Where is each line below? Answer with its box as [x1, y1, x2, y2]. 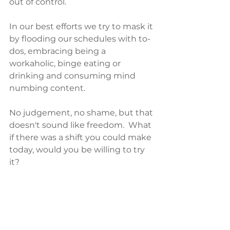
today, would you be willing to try [9, 145, 147, 155]
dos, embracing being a [9, 46, 108, 56]
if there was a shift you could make [9, 132, 154, 142]
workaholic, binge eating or [9, 59, 123, 68]
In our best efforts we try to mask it [9, 22, 155, 31]
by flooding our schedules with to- [9, 34, 150, 44]
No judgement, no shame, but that [9, 108, 155, 118]
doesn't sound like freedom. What [9, 120, 154, 130]
